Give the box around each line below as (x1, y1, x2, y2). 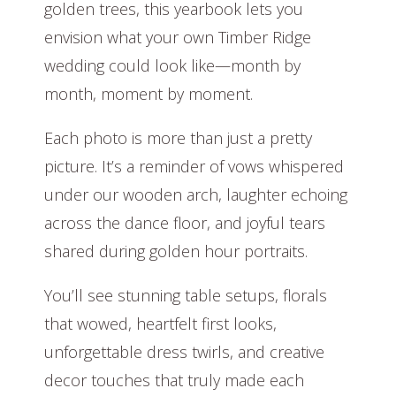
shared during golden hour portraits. (44, 240, 308, 263)
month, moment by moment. (44, 83, 253, 105)
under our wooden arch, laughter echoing (44, 184, 347, 206)
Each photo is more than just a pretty (44, 127, 312, 149)
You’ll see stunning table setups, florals (44, 285, 327, 307)
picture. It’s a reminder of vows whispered (44, 156, 344, 178)
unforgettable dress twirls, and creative (44, 341, 324, 363)
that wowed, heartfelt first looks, (44, 313, 277, 335)
